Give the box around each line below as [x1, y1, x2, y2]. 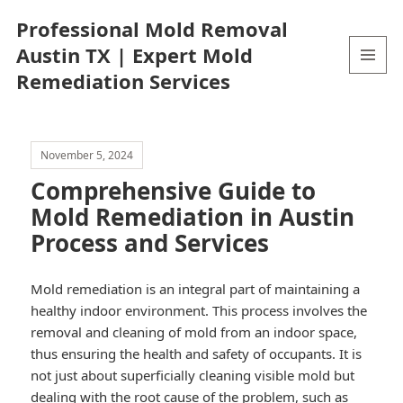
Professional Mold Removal [15, 14, 288, 42]
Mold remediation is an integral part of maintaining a [31, 280, 361, 299]
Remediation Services [15, 67, 230, 94]
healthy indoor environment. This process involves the [31, 301, 368, 320]
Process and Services [31, 227, 270, 260]
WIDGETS [350, 103, 401, 120]
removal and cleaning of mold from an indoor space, [31, 323, 358, 342]
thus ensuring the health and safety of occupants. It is [31, 345, 363, 363]
